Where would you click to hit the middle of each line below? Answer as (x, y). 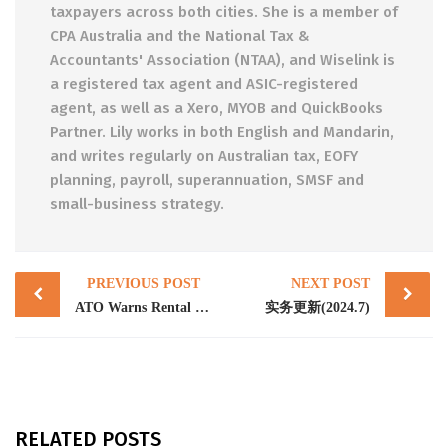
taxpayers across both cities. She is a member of (224, 12)
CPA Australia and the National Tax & (180, 36)
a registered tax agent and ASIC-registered (204, 84)
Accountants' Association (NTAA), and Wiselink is (222, 60)
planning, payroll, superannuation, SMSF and (207, 180)
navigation (86, 299)
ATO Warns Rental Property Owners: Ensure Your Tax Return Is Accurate (202, 307)
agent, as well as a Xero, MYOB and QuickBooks (216, 108)
